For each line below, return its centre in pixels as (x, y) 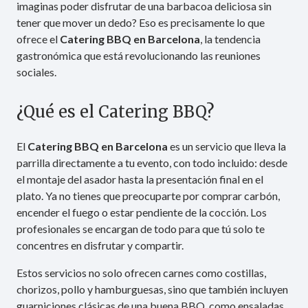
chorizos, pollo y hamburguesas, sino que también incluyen (152, 289)
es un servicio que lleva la (227, 146)
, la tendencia (230, 39)
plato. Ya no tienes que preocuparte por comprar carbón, (148, 196)
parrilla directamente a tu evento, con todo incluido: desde (152, 163)
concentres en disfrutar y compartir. (100, 245)
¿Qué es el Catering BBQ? (115, 112)
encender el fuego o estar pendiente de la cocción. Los (142, 212)
